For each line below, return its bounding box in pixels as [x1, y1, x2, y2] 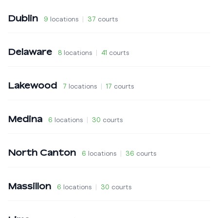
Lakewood [8, 80, 57, 91]
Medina [8, 113, 42, 124]
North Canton [8, 147, 76, 158]
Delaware [8, 46, 52, 57]
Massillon [8, 181, 51, 191]
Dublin [8, 13, 38, 23]
